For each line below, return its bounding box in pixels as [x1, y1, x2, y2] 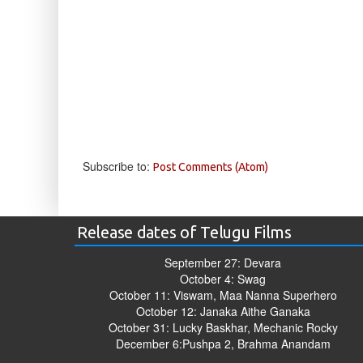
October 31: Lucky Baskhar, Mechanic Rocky [108, 319, 338, 336]
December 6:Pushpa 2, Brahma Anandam [115, 335, 331, 352]
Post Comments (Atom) [153, 160, 268, 174]
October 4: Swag [180, 271, 267, 288]
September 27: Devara [164, 254, 282, 271]
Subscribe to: [83, 158, 153, 175]
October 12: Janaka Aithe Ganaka [135, 303, 310, 320]
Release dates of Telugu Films [77, 223, 292, 242]
